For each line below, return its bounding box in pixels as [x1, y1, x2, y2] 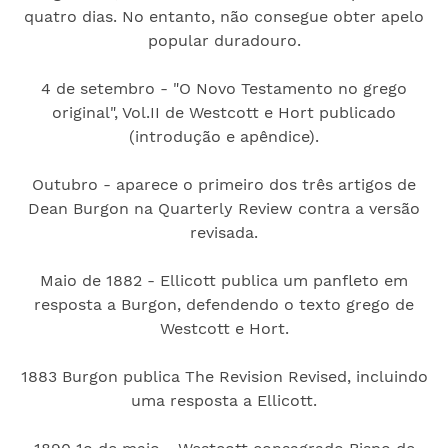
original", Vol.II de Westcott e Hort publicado [52, 102, 396, 122]
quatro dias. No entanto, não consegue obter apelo [24, 6, 424, 26]
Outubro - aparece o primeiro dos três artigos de [32, 174, 416, 194]
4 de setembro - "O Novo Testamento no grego [41, 78, 407, 98]
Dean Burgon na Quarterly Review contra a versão [28, 198, 420, 218]
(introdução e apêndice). [129, 126, 319, 146]
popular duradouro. [147, 30, 301, 50]
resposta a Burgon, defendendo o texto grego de [34, 294, 414, 314]
